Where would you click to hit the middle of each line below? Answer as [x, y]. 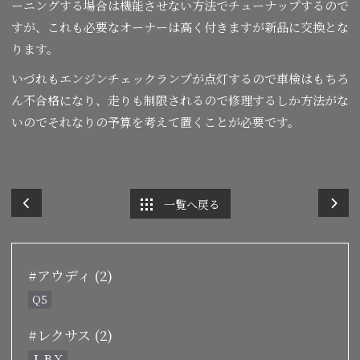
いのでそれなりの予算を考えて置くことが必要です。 [155, 121]
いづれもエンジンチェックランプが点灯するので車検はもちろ [180, 78]
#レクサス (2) [70, 334]
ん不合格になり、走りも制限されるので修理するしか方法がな [180, 100]
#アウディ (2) [70, 275]
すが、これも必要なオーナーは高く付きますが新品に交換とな [180, 27]
